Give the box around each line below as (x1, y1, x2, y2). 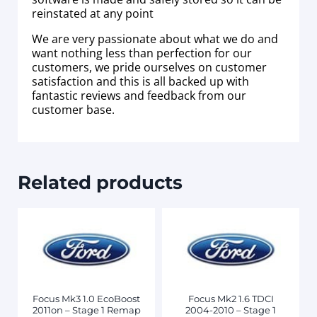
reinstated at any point (32, 5, 154, 21)
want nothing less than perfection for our (32, 45, 252, 61)
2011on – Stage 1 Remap (32, 304, 141, 316)
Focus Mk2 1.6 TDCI (188, 292, 274, 304)
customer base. (32, 101, 115, 117)
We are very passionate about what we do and (32, 30, 278, 47)
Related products (18, 171, 183, 193)
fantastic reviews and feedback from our (32, 87, 246, 103)
